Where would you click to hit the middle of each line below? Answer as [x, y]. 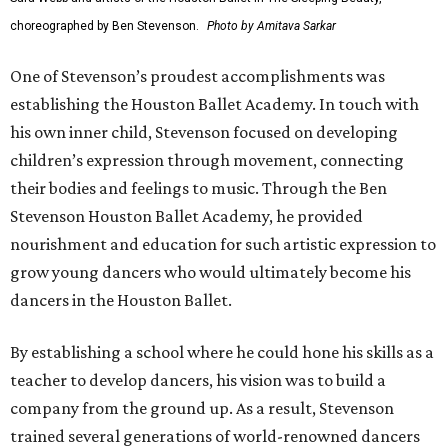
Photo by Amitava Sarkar [271, 26]
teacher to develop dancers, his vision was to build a [198, 380]
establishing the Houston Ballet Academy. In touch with [214, 104]
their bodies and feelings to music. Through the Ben [198, 188]
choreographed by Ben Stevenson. [104, 26]
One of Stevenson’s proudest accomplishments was [197, 76]
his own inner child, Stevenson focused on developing [204, 132]
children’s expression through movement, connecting [207, 160]
